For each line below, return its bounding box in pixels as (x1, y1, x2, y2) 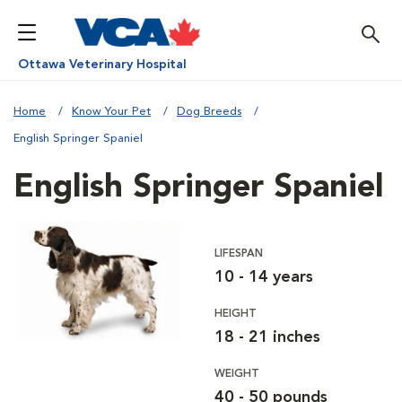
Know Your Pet (72, 106, 151, 118)
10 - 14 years (214, 269, 313, 285)
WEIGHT (214, 369, 259, 380)
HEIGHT (214, 309, 257, 319)
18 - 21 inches (214, 329, 320, 345)
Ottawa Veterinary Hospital (18, 58, 187, 71)
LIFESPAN (214, 249, 263, 259)
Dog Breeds (177, 106, 241, 118)
